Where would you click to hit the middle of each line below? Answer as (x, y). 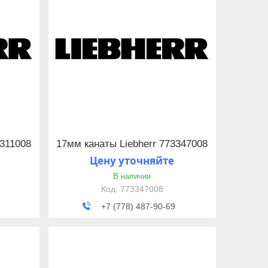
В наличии (132, 176)
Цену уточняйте (132, 161)
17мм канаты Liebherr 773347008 (132, 144)
